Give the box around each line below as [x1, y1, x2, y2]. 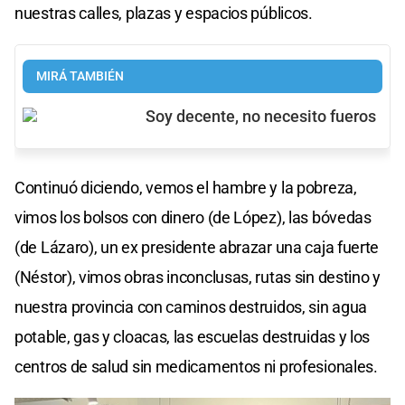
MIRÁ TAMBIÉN [36, 68, 124, 84]
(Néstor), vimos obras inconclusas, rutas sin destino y [14, 267, 381, 287]
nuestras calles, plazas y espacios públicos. [14, 3, 313, 23]
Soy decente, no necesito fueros [146, 107, 376, 126]
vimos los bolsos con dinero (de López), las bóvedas [14, 207, 372, 227]
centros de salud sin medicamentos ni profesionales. [14, 356, 378, 376]
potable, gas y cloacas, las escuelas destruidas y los [14, 326, 371, 346]
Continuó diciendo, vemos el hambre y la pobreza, [14, 177, 357, 197]
